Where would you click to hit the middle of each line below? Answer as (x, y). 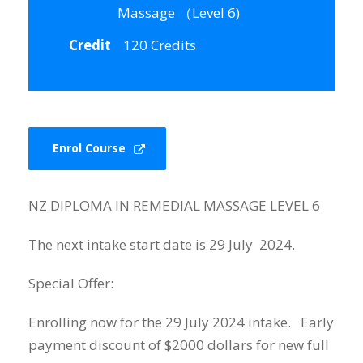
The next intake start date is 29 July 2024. (163, 245)
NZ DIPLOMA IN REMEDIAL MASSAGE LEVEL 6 (174, 206)
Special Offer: (73, 284)
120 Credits (160, 45)
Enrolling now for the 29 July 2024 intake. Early (181, 322)
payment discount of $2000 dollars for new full (179, 345)
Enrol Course (89, 148)
